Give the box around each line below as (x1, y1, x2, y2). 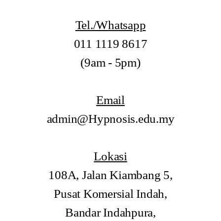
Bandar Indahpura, (65, 206, 156, 219)
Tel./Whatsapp (75, 18, 146, 32)
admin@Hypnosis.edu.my (46, 112, 175, 125)
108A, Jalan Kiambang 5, (48, 168, 173, 182)
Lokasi (94, 149, 127, 163)
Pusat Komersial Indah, (54, 187, 167, 200)
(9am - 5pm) (80, 56, 141, 69)
